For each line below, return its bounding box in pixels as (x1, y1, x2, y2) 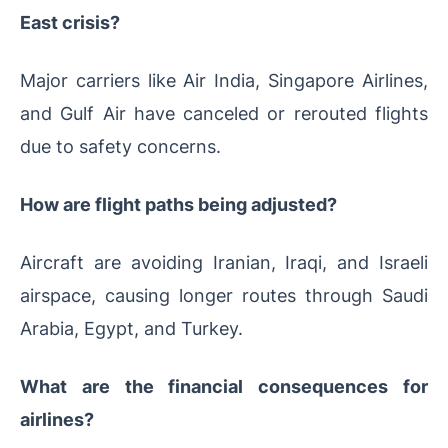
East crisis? (20, 11, 120, 34)
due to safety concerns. (20, 135, 221, 158)
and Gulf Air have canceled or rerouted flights (20, 102, 428, 125)
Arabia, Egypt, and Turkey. (20, 317, 243, 340)
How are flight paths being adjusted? (20, 193, 337, 216)
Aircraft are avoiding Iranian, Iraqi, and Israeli (20, 251, 428, 274)
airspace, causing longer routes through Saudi (20, 284, 428, 307)
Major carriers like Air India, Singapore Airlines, (20, 69, 428, 92)
